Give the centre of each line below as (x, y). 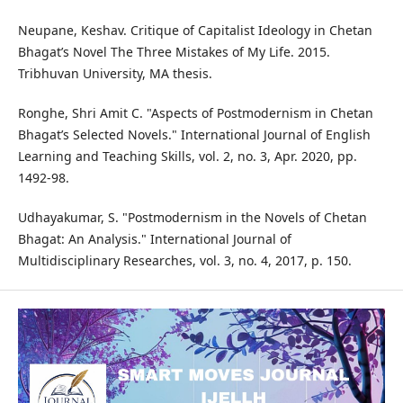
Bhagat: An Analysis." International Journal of (154, 239)
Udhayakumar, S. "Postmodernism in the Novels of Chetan (192, 218)
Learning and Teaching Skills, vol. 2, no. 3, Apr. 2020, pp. (187, 157)
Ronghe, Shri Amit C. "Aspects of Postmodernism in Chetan (195, 113)
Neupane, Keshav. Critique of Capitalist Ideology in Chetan (195, 31)
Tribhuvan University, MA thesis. (115, 74)
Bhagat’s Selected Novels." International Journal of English (194, 135)
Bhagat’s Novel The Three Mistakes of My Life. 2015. (174, 52)
